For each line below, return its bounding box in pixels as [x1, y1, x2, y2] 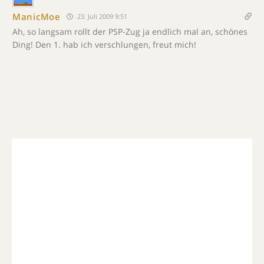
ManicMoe [12, 10, 61, 22]
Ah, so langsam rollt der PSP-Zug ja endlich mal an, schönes [12, 26, 247, 37]
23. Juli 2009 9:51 [75, 12, 127, 21]
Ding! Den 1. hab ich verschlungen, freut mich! [12, 39, 196, 50]
